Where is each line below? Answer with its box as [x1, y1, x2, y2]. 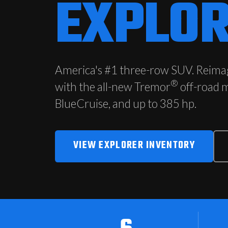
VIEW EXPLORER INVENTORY [73, 137, 195, 153]
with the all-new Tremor [55, 79, 170, 94]
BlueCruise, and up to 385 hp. [55, 96, 196, 110]
